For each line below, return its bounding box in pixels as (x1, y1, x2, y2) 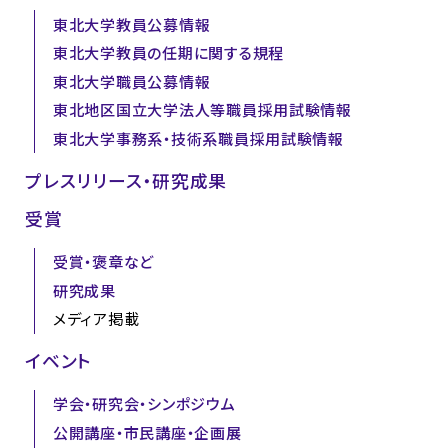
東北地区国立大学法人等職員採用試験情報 (52, 100, 352, 121)
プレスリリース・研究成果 (25, 168, 227, 193)
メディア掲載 (52, 309, 140, 330)
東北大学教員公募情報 (52, 14, 211, 35)
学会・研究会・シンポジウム (52, 394, 236, 415)
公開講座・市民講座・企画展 (52, 422, 242, 443)
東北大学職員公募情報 (52, 71, 211, 92)
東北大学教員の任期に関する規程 (52, 43, 284, 64)
